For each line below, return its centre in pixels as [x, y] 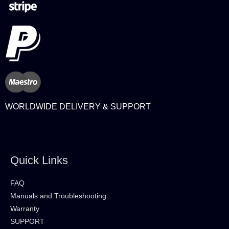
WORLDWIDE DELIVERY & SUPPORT [78, 107]
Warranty [25, 209]
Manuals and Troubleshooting [58, 196]
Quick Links [39, 161]
